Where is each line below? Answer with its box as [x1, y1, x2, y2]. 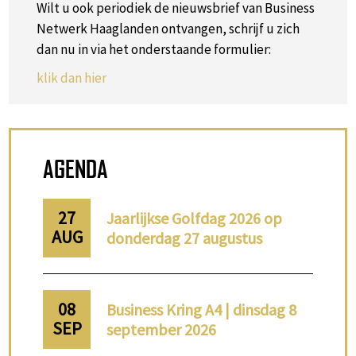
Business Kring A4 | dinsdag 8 [106, 300, 297, 319]
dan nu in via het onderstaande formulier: [37, 41, 272, 58]
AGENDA [43, 154, 109, 183]
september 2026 [106, 319, 217, 339]
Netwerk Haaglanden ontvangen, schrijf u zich [37, 20, 300, 37]
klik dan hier [37, 69, 107, 87]
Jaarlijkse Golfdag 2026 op [106, 208, 283, 228]
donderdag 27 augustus [106, 228, 263, 248]
